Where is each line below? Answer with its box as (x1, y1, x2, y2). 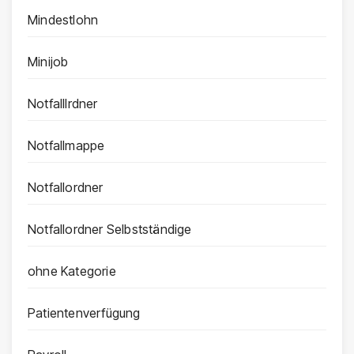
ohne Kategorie (28, 263, 116, 280)
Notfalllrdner (28, 96, 98, 112)
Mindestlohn (28, 12, 99, 28)
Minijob (28, 54, 69, 70)
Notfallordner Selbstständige (28, 221, 192, 238)
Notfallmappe (28, 137, 105, 154)
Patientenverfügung (28, 305, 141, 322)
